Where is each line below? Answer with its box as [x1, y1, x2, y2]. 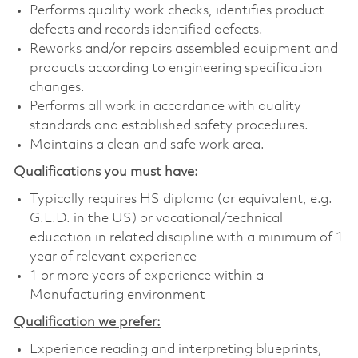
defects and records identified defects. [29, 22, 263, 37]
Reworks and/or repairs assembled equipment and [29, 42, 338, 56]
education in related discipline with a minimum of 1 [29, 230, 344, 245]
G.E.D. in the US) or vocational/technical [29, 211, 283, 225]
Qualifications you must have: [13, 165, 198, 179]
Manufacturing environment [29, 288, 205, 302]
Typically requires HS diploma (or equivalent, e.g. [29, 192, 332, 206]
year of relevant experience [29, 249, 197, 264]
